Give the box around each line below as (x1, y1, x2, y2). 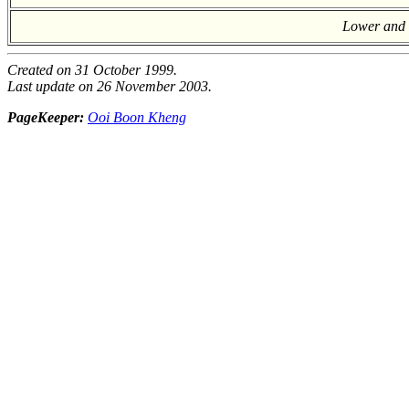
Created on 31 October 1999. (7, 62, 177, 79)
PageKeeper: (7, 110, 88, 126)
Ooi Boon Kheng (88, 110, 186, 126)
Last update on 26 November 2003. (7, 79, 212, 95)
